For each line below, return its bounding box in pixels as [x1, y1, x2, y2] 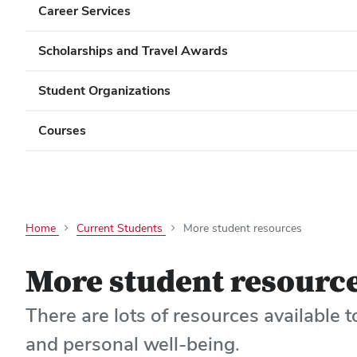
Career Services [38, 2, 131, 19]
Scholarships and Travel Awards [38, 42, 228, 59]
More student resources [183, 221, 302, 235]
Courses [38, 122, 86, 139]
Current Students [76, 221, 166, 235]
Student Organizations [38, 82, 171, 99]
